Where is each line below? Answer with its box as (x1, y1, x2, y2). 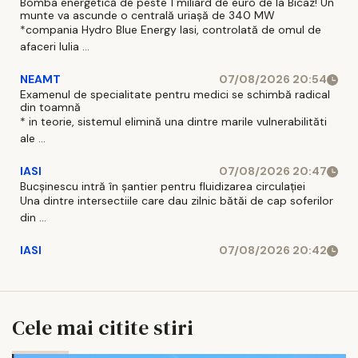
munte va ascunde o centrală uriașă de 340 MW (20, 8, 275, 23)
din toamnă (20, 100, 81, 115)
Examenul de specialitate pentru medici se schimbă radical (20, 87, 330, 102)
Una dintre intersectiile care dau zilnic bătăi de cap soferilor (20, 193, 333, 209)
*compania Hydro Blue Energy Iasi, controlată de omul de (20, 22, 321, 38)
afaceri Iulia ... (20, 39, 89, 54)
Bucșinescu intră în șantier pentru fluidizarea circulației (20, 179, 305, 194)
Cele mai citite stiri (12, 313, 193, 343)
